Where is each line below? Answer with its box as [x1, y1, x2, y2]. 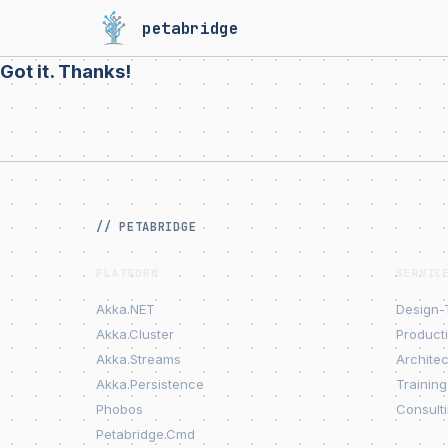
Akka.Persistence [96, 376, 204, 392]
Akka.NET [96, 301, 155, 317]
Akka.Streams [96, 351, 181, 367]
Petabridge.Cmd [96, 426, 195, 442]
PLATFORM [96, 266, 160, 280]
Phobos [96, 401, 143, 417]
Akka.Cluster [96, 326, 174, 342]
